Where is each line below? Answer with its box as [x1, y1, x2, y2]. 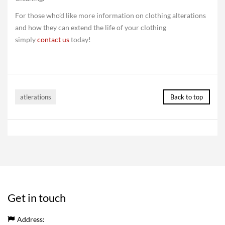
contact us [37, 35, 69, 44]
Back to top [170, 93, 203, 101]
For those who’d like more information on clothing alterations [15, 11, 206, 20]
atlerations [20, 93, 51, 101]
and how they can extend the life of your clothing [15, 23, 166, 32]
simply [15, 35, 37, 44]
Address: [17, 215, 45, 223]
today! [69, 35, 91, 44]
